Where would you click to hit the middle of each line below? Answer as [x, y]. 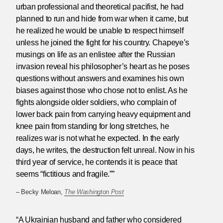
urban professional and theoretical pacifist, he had [100, 6]
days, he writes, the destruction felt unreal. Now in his [105, 150]
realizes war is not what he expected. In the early [98, 138]
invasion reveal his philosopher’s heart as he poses [103, 66]
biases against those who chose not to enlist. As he [102, 90]
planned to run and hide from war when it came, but [102, 18]
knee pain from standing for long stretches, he [93, 126]
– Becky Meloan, [40, 192]
